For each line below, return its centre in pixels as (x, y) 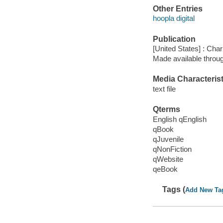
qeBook (165, 169)
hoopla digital (173, 18)
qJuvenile (168, 139)
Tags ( (174, 190)
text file (164, 89)
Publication (174, 39)
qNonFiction (172, 149)
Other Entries (177, 8)
